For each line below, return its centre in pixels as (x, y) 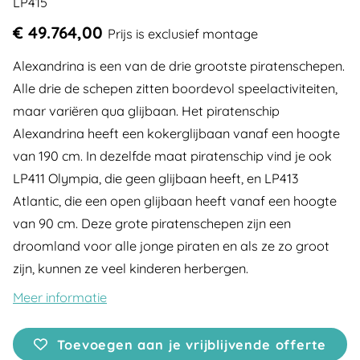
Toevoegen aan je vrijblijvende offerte (192, 345)
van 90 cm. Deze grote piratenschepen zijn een (152, 223)
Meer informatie (60, 297)
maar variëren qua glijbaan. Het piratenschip (146, 111)
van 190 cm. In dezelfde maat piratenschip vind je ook (172, 156)
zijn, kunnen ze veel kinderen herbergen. (131, 268)
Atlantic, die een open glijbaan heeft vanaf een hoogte (175, 201)
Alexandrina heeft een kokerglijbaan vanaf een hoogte (176, 133)
